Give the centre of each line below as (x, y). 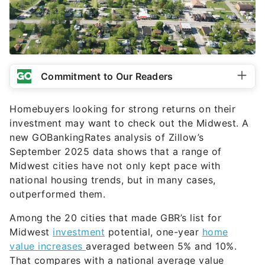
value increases (48, 246)
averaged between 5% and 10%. (161, 246)
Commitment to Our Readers (107, 76)
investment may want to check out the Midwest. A (129, 123)
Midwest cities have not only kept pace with (115, 166)
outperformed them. (57, 194)
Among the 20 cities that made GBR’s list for (115, 218)
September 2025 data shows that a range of (116, 151)
